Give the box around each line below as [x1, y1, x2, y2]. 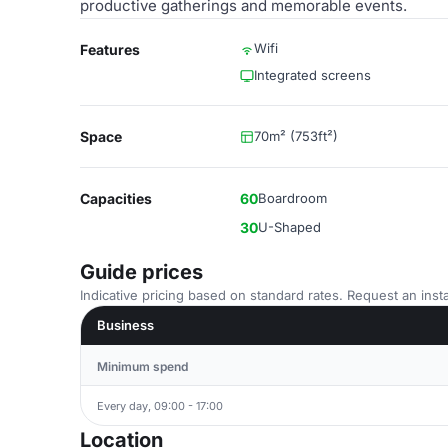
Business [97, 317, 154, 333]
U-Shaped [258, 219, 321, 235]
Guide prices [80, 260, 203, 284]
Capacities [80, 190, 152, 207]
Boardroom [258, 190, 327, 206]
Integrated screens [254, 67, 371, 83]
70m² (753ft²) [254, 128, 338, 144]
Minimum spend [97, 359, 188, 374]
